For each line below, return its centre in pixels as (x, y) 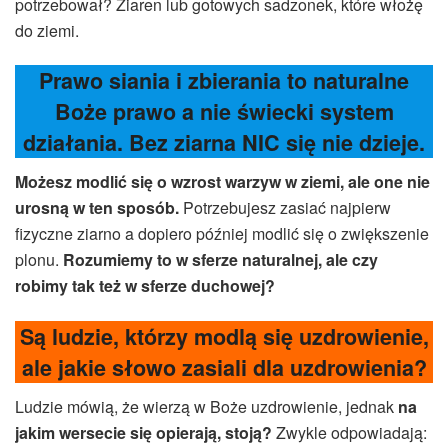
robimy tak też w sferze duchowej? (145, 286)
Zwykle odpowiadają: (349, 432)
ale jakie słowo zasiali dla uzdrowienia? (224, 367)
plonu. (39, 260)
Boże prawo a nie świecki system (224, 112)
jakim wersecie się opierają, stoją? (143, 432)
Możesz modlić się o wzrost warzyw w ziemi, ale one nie (222, 182)
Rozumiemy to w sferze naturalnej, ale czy (220, 260)
